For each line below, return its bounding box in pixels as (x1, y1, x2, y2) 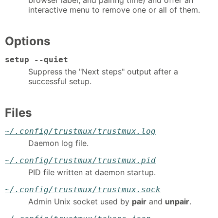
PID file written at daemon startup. (28, 167, 156, 177)
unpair (165, 196, 189, 206)
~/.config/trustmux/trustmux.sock (5, 184, 161, 194)
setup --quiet (5, 55, 68, 65)
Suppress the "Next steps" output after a (28, 66, 178, 76)
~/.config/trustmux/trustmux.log (5, 127, 156, 136)
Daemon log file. (28, 138, 89, 148)
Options (5, 34, 50, 48)
